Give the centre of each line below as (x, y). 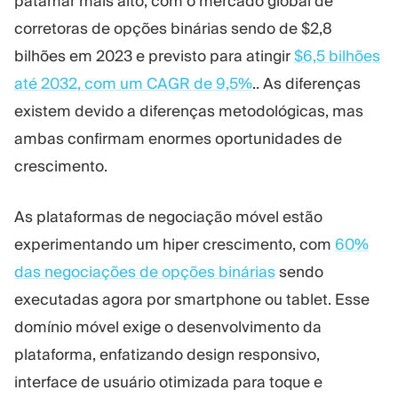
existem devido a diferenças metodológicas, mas (189, 111)
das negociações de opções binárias (145, 271)
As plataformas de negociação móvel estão (168, 216)
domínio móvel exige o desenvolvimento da (168, 326)
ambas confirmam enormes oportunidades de (178, 139)
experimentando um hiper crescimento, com (175, 244)
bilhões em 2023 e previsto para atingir (154, 56)
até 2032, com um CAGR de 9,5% (133, 84)
